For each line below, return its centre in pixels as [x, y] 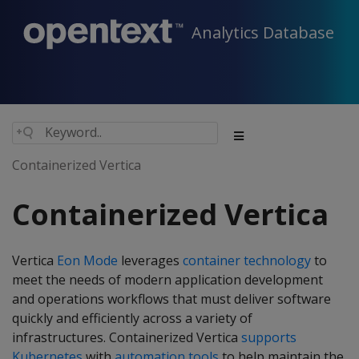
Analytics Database [263, 33]
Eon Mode [87, 260]
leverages [150, 260]
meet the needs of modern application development [167, 280]
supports [269, 337]
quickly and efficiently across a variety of [132, 318]
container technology [247, 260]
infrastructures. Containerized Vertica [127, 337]
